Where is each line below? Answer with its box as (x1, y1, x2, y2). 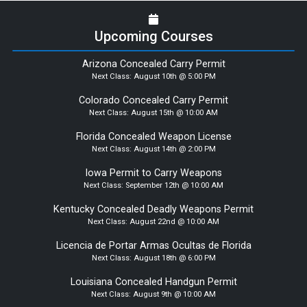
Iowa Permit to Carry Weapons (85, 167, 222, 179)
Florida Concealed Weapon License (75, 130, 232, 143)
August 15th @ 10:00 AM (131, 108, 218, 117)
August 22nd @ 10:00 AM (130, 217, 219, 226)
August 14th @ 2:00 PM (133, 144, 216, 153)
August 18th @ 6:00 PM (133, 253, 216, 262)
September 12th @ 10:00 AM (125, 180, 223, 190)
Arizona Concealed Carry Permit (82, 58, 225, 70)
